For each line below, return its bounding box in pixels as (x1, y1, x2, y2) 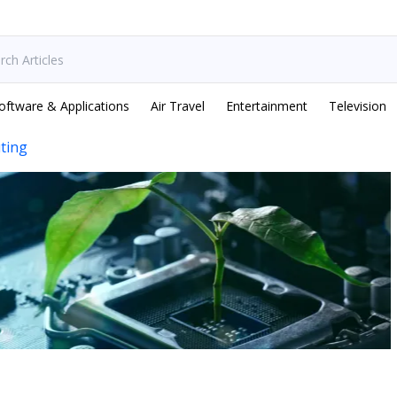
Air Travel (151, 97, 205, 114)
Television (329, 97, 386, 114)
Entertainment (226, 97, 307, 114)
